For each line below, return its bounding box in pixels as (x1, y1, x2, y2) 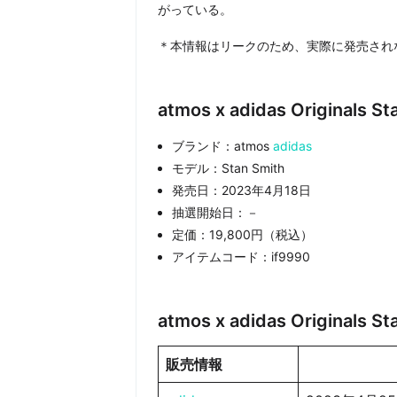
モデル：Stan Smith (171, 160, 284, 176)
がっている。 (157, 2, 232, 18)
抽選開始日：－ (171, 205, 259, 221)
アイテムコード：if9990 (171, 249, 310, 265)
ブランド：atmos (171, 138, 273, 154)
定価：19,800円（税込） (171, 227, 313, 243)
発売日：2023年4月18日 (171, 183, 311, 198)
